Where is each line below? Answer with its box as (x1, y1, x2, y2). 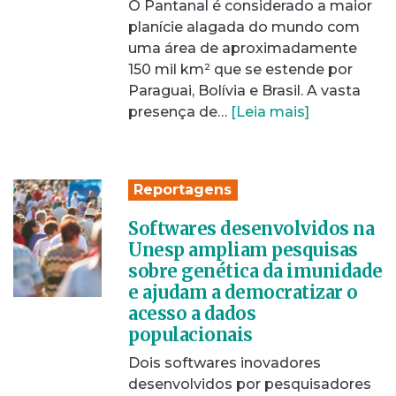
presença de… (128, 103, 231, 120)
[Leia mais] (231, 103, 309, 120)
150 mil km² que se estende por (128, 61, 353, 78)
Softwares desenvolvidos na (128, 217, 374, 240)
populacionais (128, 324, 253, 346)
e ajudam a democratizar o (128, 281, 358, 303)
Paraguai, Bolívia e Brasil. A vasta (128, 82, 361, 99)
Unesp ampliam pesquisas (128, 239, 358, 261)
